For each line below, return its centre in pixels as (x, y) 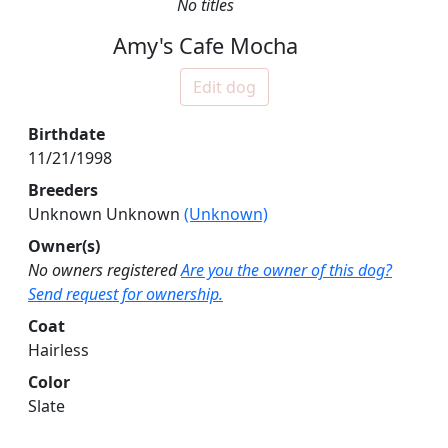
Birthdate (66, 134)
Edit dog (224, 87)
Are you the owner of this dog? (286, 270)
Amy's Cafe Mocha (205, 46)
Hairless (58, 350)
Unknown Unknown (106, 214)
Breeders (63, 190)
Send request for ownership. (125, 294)
